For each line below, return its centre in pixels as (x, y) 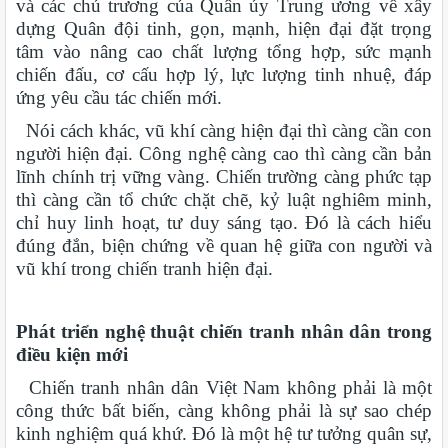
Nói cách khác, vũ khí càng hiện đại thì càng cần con (224, 131)
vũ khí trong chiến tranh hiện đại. (144, 269)
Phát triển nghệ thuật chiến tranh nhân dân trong (224, 332)
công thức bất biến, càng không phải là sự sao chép (224, 411)
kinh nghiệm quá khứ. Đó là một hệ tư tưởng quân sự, (224, 434)
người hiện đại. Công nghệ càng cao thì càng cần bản (224, 154)
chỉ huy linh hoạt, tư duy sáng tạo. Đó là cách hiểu (224, 223)
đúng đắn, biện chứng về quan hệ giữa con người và (224, 246)
